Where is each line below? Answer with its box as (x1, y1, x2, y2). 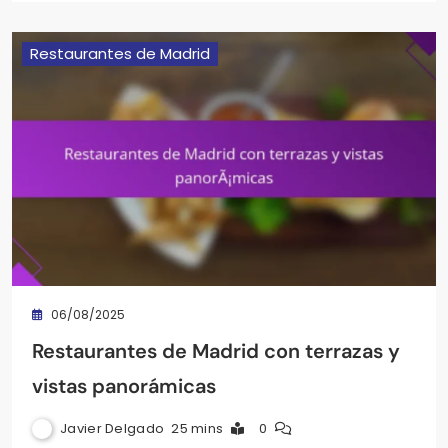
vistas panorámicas (32, 373, 216, 400)
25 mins (171, 419, 224, 439)
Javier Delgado (60, 419, 165, 439)
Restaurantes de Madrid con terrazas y (32, 338, 400, 365)
